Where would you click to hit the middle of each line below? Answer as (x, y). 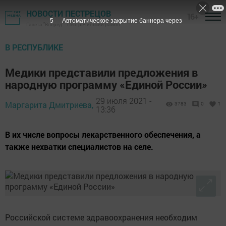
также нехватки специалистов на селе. (79, 147)
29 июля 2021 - (124, 100)
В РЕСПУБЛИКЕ (34, 47)
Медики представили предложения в (101, 72)
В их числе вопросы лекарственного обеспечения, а (103, 134)
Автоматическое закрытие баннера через (122, 21)
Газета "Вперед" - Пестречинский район (73, 24)
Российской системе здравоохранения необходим (101, 217)
